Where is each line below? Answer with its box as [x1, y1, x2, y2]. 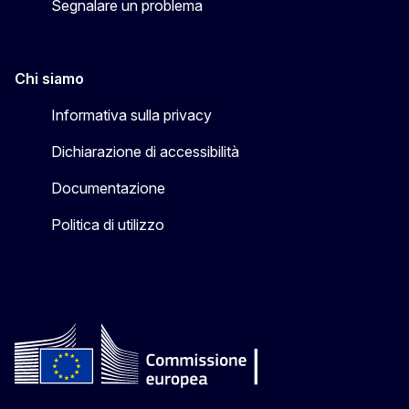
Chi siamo [15, 69, 84, 89]
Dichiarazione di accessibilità [51, 142, 239, 162]
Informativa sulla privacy [51, 106, 212, 125]
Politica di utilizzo [51, 215, 164, 235]
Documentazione [51, 179, 165, 198]
